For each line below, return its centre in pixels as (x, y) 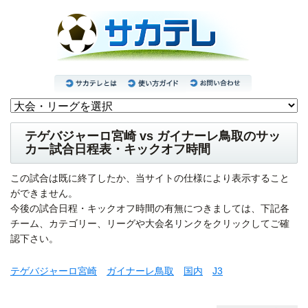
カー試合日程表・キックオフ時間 (118, 150)
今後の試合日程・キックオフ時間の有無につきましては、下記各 (150, 209)
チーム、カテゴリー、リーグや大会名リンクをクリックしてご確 (150, 224)
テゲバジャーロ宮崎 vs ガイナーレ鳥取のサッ (153, 136)
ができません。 (44, 194)
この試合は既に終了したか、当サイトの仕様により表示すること (150, 178)
